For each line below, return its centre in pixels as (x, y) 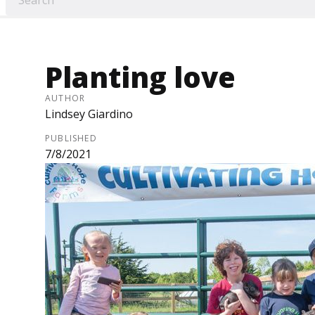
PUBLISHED (71, 139)
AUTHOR (65, 98)
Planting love (140, 77)
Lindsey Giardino (89, 114)
